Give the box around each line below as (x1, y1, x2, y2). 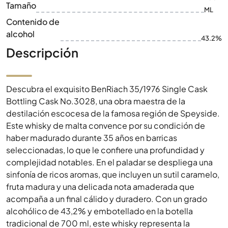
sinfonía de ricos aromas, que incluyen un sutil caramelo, (6, 169, 219, 180)
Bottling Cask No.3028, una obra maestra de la (6, 96, 185, 106)
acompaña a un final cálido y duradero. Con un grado (6, 193, 207, 204)
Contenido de (6, 16, 60, 27)
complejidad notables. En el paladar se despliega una (6, 157, 213, 167)
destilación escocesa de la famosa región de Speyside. (6, 108, 220, 119)
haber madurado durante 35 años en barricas (6, 132, 177, 143)
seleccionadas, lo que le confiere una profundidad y (6, 145, 205, 155)
